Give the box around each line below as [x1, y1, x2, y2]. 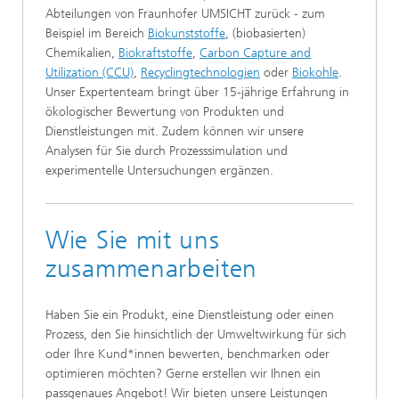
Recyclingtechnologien [141, 64, 260, 80]
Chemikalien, [45, 45, 118, 61]
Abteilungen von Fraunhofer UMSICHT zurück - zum [45, 5, 325, 21]
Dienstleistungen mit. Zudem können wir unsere [45, 123, 304, 139]
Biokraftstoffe [118, 45, 192, 61]
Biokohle [292, 64, 338, 80]
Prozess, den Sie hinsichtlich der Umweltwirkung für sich [45, 326, 346, 342]
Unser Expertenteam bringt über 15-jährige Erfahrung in [45, 84, 349, 100]
